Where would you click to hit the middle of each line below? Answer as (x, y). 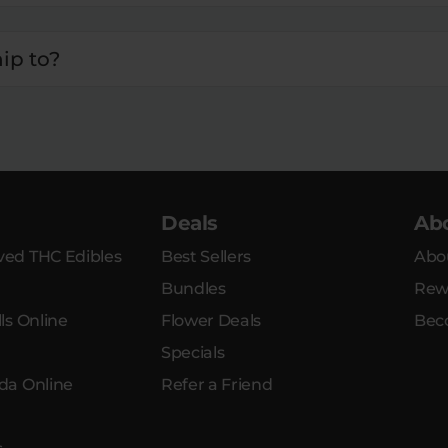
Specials (193, 353)
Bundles (193, 289)
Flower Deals (211, 321)
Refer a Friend (217, 385)
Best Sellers (206, 257)
